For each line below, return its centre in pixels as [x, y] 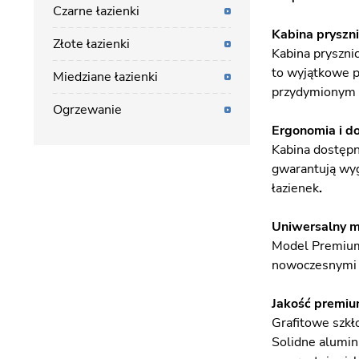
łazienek [295, 188]
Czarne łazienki [96, 11]
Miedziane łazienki [105, 77]
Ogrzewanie [87, 110]
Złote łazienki [91, 44]
